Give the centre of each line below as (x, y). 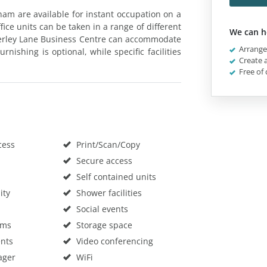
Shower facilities (108, 193)
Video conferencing (113, 241)
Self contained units (115, 176)
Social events (101, 209)
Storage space (103, 225)
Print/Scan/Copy (107, 144)
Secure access (103, 160)
